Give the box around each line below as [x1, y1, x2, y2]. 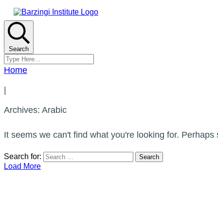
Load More [4, 162, 41, 170]
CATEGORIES [14, 183, 65, 190]
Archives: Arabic [4, 105, 67, 115]
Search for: [4, 152, 41, 161]
